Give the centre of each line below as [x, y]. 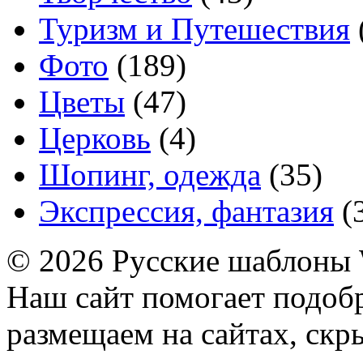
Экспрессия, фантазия [186, 211]
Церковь [95, 139]
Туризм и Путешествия [194, 29]
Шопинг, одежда [150, 175]
